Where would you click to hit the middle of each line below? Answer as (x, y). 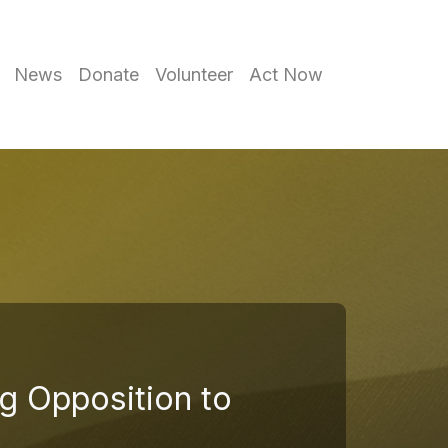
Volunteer (194, 75)
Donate (108, 75)
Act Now (286, 75)
